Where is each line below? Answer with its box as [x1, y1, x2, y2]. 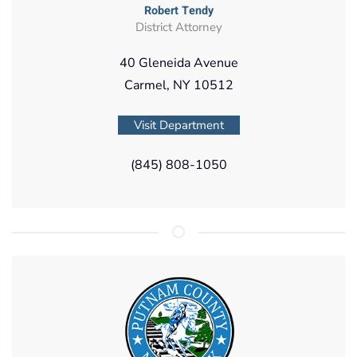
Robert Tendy [143, 2, 214, 19]
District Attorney [135, 18, 222, 35]
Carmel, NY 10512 [124, 76, 233, 94]
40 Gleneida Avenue [119, 53, 238, 72]
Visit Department [133, 116, 224, 133]
